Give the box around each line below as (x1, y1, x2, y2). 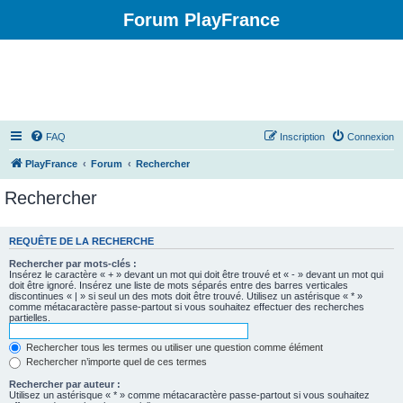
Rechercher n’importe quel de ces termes (23, 356, 207, 368)
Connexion (347, 131, 394, 142)
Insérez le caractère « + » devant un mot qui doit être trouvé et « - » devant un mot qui (9, 268, 383, 280)
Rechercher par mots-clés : (9, 257, 137, 269)
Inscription (280, 131, 325, 142)
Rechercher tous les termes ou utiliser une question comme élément (23, 341, 323, 353)
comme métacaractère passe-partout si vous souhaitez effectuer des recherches (9, 300, 364, 312)
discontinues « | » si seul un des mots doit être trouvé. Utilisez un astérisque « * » (9, 290, 363, 301)
